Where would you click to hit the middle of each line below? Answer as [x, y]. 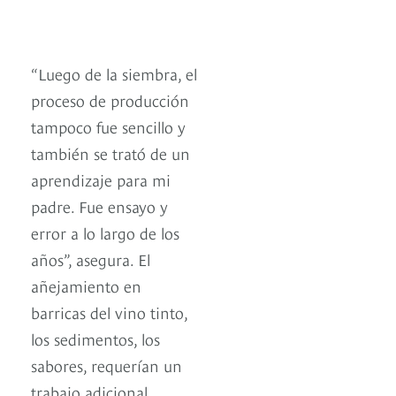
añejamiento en [86, 285]
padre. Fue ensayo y [99, 205]
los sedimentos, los [95, 338]
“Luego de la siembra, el [114, 72]
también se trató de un [110, 152]
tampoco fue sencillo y [108, 126]
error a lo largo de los [105, 232]
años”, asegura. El [91, 258]
